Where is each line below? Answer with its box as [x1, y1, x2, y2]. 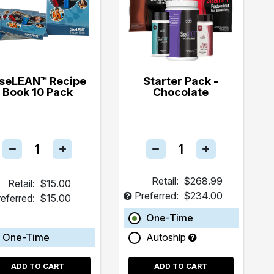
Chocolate [153, 85, 209, 98]
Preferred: [134, 189, 179, 202]
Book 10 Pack [2, 85, 73, 98]
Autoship [146, 231, 188, 243]
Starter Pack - [143, 74, 219, 87]
